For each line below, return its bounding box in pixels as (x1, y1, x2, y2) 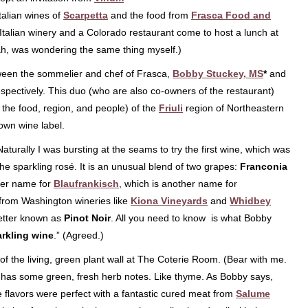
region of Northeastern (186, 102, 284, 113)
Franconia (240, 161, 287, 172)
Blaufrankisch (54, 178, 119, 189)
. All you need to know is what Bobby (111, 212, 272, 223)
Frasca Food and (191, 10, 271, 21)
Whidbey (230, 195, 271, 206)
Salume (236, 288, 270, 299)
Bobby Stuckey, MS (173, 68, 263, 79)
